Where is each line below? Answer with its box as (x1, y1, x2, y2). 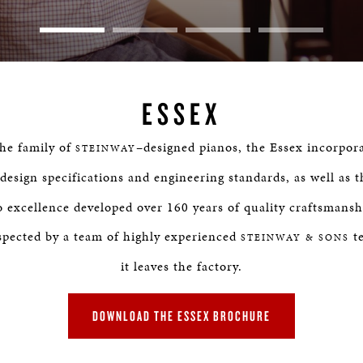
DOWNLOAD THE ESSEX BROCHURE (92, 307, 271, 324)
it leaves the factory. (121, 257, 242, 275)
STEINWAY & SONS (240, 231, 349, 244)
